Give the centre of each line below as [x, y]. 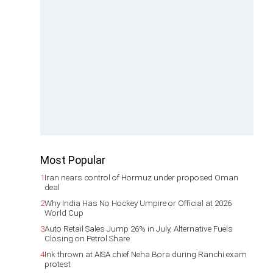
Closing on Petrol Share [87, 238]
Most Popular [73, 160]
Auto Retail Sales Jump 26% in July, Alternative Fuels [139, 229]
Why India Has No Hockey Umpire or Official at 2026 [138, 203]
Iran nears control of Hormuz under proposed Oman [141, 177]
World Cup [64, 213]
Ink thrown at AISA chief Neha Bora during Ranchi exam [146, 254]
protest [58, 264]
